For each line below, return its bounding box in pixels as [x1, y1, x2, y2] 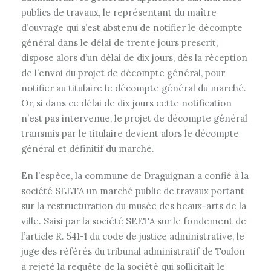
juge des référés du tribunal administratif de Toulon [21, 246, 245, 257]
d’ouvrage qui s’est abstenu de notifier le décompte [21, 22, 243, 33]
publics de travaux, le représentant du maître [21, 7, 217, 18]
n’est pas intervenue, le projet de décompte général [21, 113, 247, 124]
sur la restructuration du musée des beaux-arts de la [21, 200, 246, 212]
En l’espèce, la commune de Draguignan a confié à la [21, 170, 249, 181]
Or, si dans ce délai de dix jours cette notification [21, 97, 232, 109]
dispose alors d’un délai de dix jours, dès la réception [21, 52, 247, 64]
